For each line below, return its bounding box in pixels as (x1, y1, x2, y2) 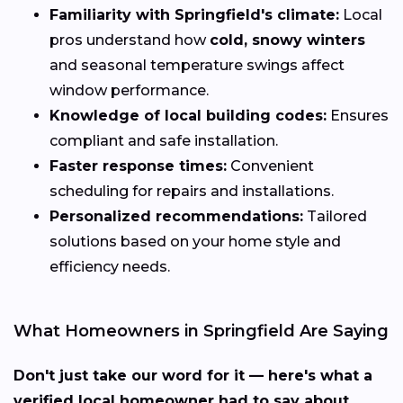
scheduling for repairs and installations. (49, 183, 334, 201)
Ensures (327, 107, 389, 125)
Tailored (303, 208, 367, 226)
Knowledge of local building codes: (49, 107, 327, 125)
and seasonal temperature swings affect (49, 57, 345, 75)
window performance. (49, 82, 209, 100)
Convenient (227, 157, 314, 175)
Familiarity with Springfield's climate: (49, 6, 339, 24)
